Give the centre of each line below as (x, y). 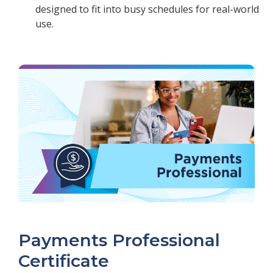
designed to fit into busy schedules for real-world (147, 9)
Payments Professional (119, 240)
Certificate (64, 261)
